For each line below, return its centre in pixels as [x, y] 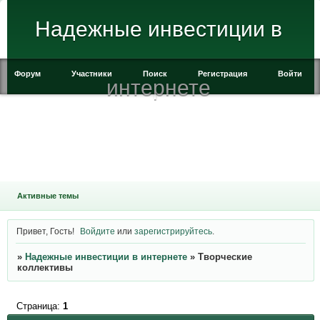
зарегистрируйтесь [174, 231]
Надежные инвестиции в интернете [106, 257]
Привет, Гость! [45, 231]
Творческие [225, 257]
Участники [92, 74]
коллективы [45, 268]
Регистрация [222, 74]
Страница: [39, 306]
